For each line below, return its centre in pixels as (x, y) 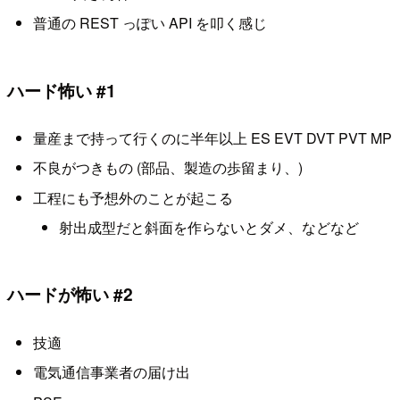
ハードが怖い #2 (70, 294)
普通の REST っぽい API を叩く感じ (150, 23)
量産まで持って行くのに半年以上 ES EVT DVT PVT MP (212, 137)
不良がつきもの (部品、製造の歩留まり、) (167, 168)
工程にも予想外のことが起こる (133, 197)
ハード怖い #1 (62, 90)
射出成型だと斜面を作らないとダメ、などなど (208, 228)
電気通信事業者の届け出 (111, 372)
